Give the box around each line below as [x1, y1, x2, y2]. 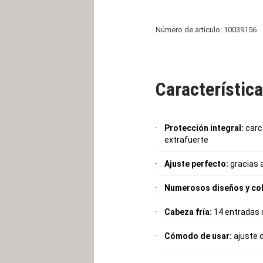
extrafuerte [164, 135, 208, 144]
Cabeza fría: [164, 207, 212, 217]
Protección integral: [164, 123, 244, 133]
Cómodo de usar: [164, 231, 232, 241]
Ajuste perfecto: [164, 159, 228, 168]
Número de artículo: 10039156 [156, 25, 257, 34]
